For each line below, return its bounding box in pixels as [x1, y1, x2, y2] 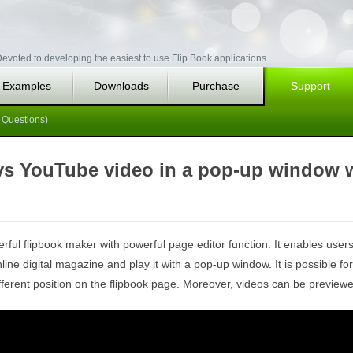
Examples [2, 80, 51, 92]
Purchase [192, 80, 240, 92]
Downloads [94, 80, 149, 92]
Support [291, 80, 330, 92]
